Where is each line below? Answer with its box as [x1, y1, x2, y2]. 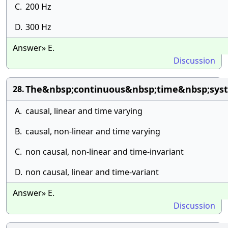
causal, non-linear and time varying [25, 126, 160, 137]
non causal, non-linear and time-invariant [25, 146, 184, 157]
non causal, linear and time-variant [25, 166, 159, 178]
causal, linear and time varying [25, 105, 142, 117]
